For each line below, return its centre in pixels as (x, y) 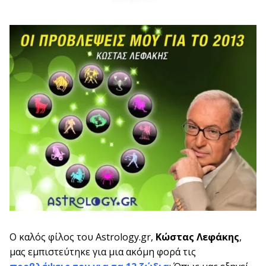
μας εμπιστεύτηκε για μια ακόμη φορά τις (103, 251)
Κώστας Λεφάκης (196, 237)
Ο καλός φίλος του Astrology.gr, (81, 237)
